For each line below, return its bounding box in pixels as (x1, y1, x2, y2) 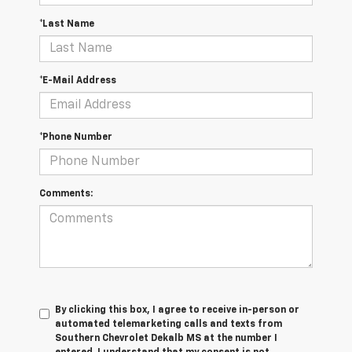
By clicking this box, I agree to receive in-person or (55, 306, 299, 316)
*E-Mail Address (39, 76, 116, 86)
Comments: (39, 189, 93, 200)
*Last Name (39, 20, 94, 30)
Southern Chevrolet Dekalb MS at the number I (55, 334, 277, 344)
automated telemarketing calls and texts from (55, 320, 282, 330)
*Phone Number (39, 133, 112, 143)
